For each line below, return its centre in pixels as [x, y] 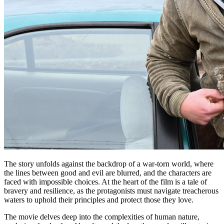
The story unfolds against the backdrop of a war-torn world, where [109, 163]
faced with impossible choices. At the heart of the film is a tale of [105, 181]
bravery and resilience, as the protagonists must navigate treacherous [111, 190]
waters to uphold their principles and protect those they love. [99, 199]
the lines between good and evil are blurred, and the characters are [108, 172]
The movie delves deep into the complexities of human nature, [102, 216]
